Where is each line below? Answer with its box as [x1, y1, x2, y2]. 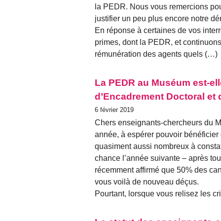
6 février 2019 [95, 106, 134, 113]
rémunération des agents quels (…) [95, 49, 218, 58]
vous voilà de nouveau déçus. [95, 178, 199, 186]
